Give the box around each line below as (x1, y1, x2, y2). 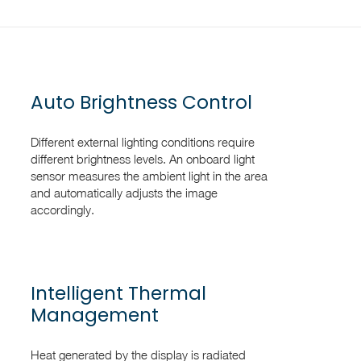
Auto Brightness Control (30, 89, 252, 115)
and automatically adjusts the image (30, 185, 218, 200)
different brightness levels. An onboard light (30, 151, 255, 166)
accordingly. (30, 201, 94, 217)
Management (30, 301, 159, 328)
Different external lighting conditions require (30, 134, 255, 149)
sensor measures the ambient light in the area (30, 168, 268, 183)
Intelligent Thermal (30, 280, 206, 306)
